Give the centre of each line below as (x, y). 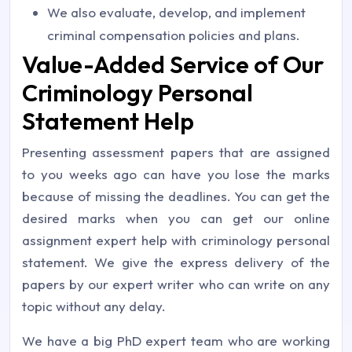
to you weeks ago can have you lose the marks (176, 174)
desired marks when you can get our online (176, 218)
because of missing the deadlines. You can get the (176, 196)
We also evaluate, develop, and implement (176, 12)
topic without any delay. (94, 306)
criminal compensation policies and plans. (174, 35)
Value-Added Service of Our (173, 64)
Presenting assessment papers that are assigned (176, 152)
